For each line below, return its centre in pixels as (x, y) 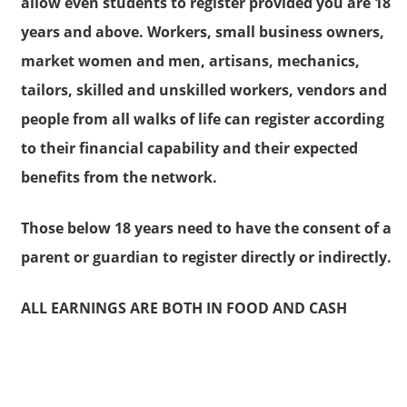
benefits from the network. (119, 177)
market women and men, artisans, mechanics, (190, 60)
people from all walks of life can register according (203, 119)
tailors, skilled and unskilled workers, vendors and (204, 89)
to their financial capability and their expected (189, 148)
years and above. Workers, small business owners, (203, 31)
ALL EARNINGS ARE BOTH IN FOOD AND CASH (184, 308)
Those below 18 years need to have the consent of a (206, 228)
